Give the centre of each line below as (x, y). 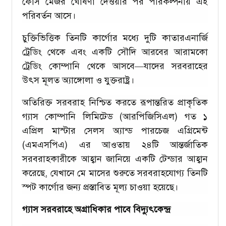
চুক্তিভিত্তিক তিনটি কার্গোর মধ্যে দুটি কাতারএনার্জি (115, 38)
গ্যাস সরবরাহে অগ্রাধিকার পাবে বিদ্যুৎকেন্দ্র (96, 209)
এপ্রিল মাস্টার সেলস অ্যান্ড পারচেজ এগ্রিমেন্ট (115, 130)
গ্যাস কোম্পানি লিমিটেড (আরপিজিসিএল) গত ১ (115, 116)
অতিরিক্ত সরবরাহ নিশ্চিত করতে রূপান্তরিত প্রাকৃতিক (115, 102)
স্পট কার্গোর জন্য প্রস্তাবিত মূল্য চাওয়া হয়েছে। (100, 187)
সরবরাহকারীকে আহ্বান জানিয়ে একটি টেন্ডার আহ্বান (115, 159)
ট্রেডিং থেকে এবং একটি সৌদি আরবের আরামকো (115, 52)
